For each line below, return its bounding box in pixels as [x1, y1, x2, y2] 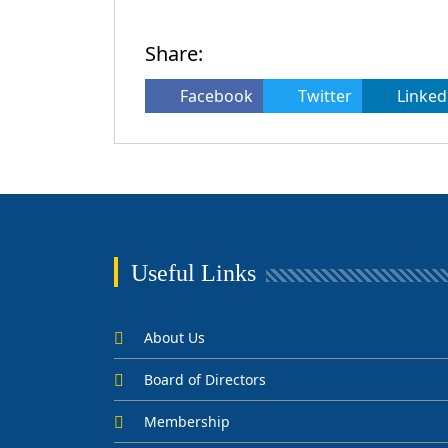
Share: [145, 39, 203, 67]
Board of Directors [144, 369, 266, 389]
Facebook [180, 84, 253, 107]
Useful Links [131, 259, 256, 286]
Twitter [298, 84, 352, 107]
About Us [144, 327, 205, 347]
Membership [144, 411, 230, 431]
